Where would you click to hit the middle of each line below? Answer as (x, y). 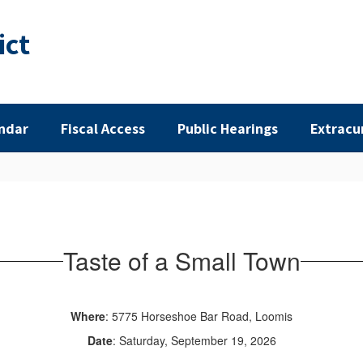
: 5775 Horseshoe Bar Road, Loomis (199, 316)
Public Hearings (228, 128)
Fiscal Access (103, 128)
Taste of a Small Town (181, 261)
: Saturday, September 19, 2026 (194, 340)
